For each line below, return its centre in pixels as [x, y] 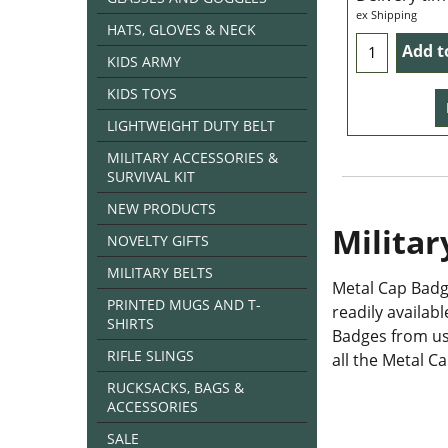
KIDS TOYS [142, 93]
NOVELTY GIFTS [158, 240]
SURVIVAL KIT [151, 176]
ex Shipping [386, 14]
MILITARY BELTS [160, 272]
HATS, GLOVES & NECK [181, 29]
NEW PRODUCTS [161, 208]
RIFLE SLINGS [150, 355]
